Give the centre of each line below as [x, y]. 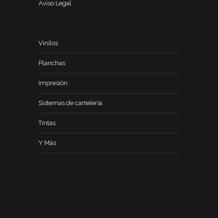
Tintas [47, 123]
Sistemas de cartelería [70, 103]
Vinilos [48, 43]
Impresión [53, 83]
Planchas [52, 63]
